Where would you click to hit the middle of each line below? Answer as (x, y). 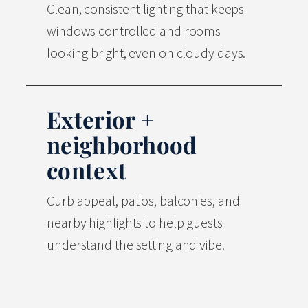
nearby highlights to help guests (135, 223)
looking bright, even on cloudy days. (146, 53)
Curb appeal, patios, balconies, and (143, 201)
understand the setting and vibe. (136, 245)
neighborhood (122, 145)
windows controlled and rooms (134, 31)
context (87, 170)
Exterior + (101, 119)
